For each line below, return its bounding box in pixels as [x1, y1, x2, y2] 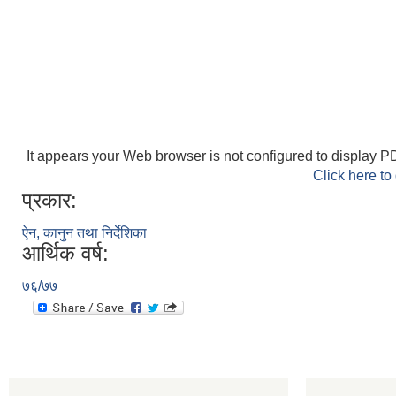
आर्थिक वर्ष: [22, 241, 109, 265]
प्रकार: [22, 188, 77, 212]
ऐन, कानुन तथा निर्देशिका [22, 225, 147, 240]
